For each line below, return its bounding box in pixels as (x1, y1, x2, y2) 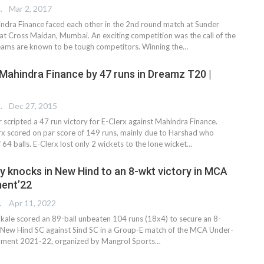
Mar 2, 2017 (9, 4, 52, 14)
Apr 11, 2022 (9, 198, 56, 209)
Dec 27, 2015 (9, 101, 57, 111)
